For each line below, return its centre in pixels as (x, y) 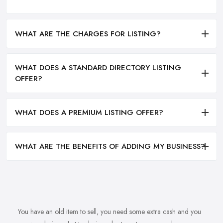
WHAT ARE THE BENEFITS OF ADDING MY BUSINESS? (110, 147)
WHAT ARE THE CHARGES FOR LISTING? (88, 34)
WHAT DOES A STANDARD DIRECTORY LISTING (98, 67)
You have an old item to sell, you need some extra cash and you (110, 212)
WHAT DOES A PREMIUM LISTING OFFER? (89, 113)
